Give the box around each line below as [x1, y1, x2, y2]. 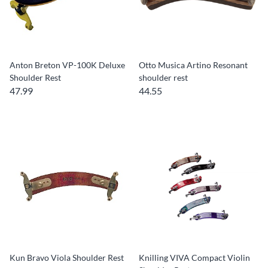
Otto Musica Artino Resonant [139, 60, 248, 70]
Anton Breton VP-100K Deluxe [10, 60, 125, 70]
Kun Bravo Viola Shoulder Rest [10, 252, 124, 263]
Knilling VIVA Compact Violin [139, 252, 250, 263]
